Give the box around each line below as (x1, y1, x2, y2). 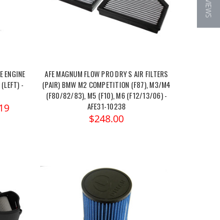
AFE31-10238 (87, 101, 126, 112)
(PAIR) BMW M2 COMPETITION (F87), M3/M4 (42, 79, 171, 90)
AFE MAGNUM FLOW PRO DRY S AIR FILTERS (45, 68, 168, 80)
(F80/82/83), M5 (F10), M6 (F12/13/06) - (46, 90, 167, 101)
